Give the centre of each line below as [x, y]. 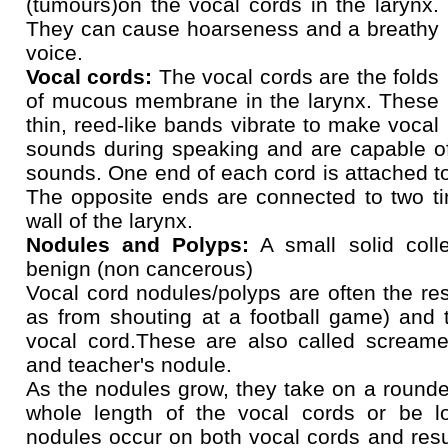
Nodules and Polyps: [138, 244]
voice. [54, 52]
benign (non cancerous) [139, 268]
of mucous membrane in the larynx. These [232, 100]
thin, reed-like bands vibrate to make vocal [232, 124]
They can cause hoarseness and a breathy [232, 28]
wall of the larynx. [109, 220]
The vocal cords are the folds [296, 76]
